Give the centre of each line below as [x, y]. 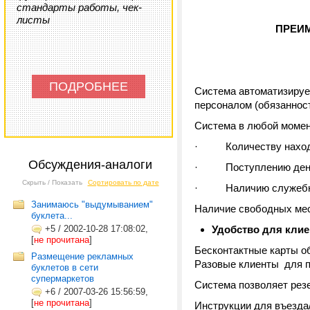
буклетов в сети [65, 267]
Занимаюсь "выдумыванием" [92, 204]
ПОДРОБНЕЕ [89, 86]
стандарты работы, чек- [79, 7]
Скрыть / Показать [52, 182]
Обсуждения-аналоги [90, 165]
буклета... [52, 216]
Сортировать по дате [123, 182]
